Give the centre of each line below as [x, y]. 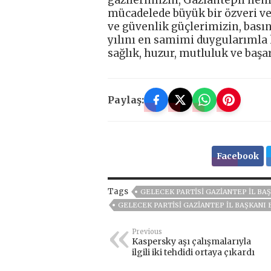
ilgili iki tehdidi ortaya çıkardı [193, 253]
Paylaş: [126, 100]
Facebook [237, 156]
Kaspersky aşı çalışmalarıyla [191, 242]
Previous [147, 232]
